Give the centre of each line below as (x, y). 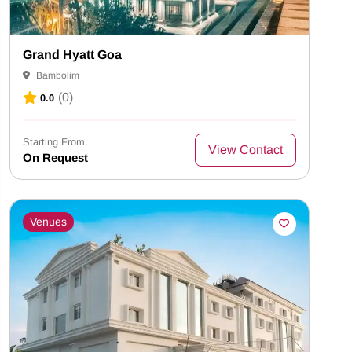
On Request (55, 157)
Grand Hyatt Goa (72, 55)
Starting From (54, 141)
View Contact (245, 150)
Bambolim (57, 75)
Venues (48, 222)
